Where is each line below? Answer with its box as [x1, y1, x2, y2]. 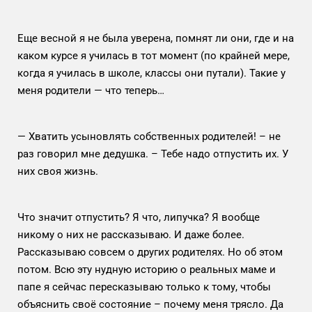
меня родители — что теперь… [17, 84, 164, 97]
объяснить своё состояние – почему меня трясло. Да [17, 297, 283, 311]
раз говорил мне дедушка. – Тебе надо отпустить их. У [17, 147, 288, 160]
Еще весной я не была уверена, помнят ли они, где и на [17, 31, 294, 45]
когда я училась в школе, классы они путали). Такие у [17, 66, 286, 79]
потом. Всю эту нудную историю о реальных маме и [17, 263, 276, 276]
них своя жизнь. [17, 164, 101, 178]
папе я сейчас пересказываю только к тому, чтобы [17, 280, 271, 293]
